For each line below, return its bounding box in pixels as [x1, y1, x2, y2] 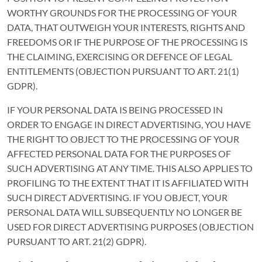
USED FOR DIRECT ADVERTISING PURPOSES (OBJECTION [7, 221, 254, 232]
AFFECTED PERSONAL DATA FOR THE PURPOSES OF [7, 148, 231, 159]
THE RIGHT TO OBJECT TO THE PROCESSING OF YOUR [7, 133, 239, 144]
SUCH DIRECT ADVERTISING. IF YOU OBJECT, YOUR [7, 192, 227, 203]
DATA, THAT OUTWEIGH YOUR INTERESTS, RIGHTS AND [7, 22, 245, 33]
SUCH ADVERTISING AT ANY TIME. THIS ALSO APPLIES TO [7, 163, 253, 174]
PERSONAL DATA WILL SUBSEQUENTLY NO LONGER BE [7, 206, 242, 218]
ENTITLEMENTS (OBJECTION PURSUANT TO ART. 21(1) [7, 65, 239, 77]
